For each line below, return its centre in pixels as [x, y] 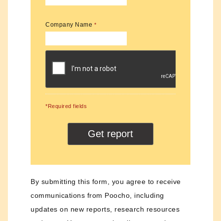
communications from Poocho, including [97, 196]
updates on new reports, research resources [105, 209]
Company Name [70, 25]
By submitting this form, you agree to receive [106, 182]
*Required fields [66, 106]
